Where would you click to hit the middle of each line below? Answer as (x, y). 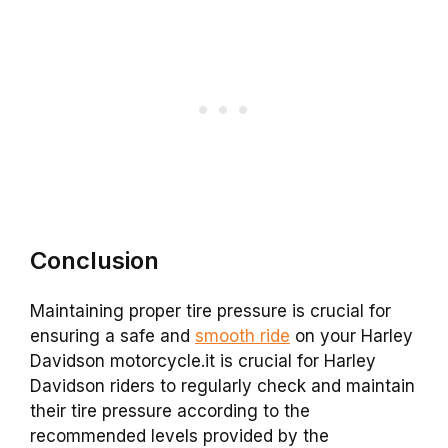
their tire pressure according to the (170, 410)
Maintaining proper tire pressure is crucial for (210, 310)
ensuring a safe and (112, 335)
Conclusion (94, 260)
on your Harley (351, 335)
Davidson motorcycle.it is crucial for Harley (203, 360)
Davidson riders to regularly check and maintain (222, 385)
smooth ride (242, 335)
